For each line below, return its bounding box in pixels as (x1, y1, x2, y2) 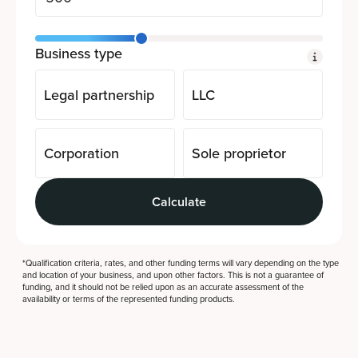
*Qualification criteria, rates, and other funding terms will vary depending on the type (22, 257, 339, 269)
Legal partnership (44, 85, 154, 105)
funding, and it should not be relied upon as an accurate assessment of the (22, 280, 304, 293)
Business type (35, 43, 122, 63)
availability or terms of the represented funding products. (22, 292, 235, 305)
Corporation (44, 143, 119, 163)
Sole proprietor (192, 143, 286, 163)
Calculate (152, 193, 206, 211)
